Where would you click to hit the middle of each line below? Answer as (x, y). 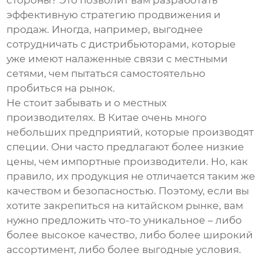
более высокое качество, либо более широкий (130, 235)
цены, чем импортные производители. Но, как (127, 162)
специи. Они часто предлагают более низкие (126, 147)
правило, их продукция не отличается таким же (131, 176)
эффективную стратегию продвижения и (114, 15)
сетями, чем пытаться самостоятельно (106, 74)
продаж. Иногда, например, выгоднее (105, 30)
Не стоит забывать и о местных (87, 103)
